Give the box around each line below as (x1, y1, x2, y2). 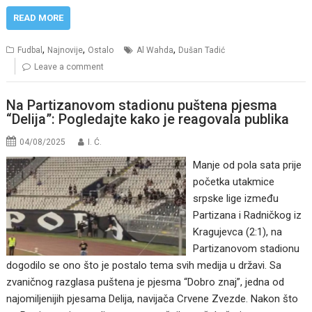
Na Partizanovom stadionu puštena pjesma (6, 96, 278, 114)
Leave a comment (34, 62, 104, 72)
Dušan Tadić (178, 45, 226, 56)
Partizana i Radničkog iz (192, 208, 302, 221)
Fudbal (17, 45, 43, 56)
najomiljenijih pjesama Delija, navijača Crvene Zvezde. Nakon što (6, 292, 299, 305)
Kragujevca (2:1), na (192, 225, 282, 238)
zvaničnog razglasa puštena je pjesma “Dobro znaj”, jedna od (6, 275, 285, 288)
